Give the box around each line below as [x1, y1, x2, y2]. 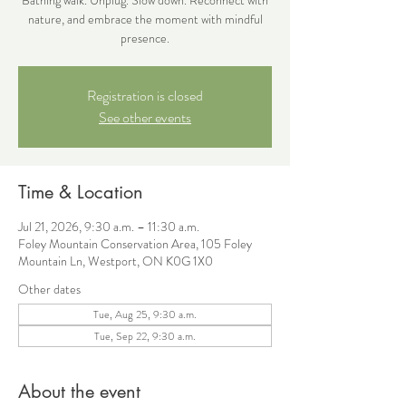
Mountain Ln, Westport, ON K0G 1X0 [18, 251, 213, 270]
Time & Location [18, 179, 143, 204]
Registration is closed [87, 84, 203, 106]
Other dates [18, 279, 81, 298]
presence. [121, 28, 169, 47]
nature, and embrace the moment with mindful [27, 9, 263, 28]
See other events [99, 106, 191, 128]
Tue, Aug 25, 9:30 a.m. [93, 305, 197, 323]
